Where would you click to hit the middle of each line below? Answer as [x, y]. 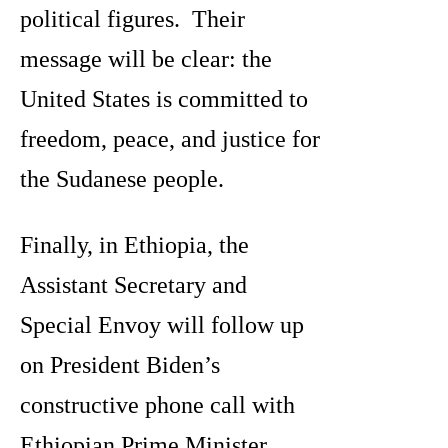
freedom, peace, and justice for [170, 139]
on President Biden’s [120, 365]
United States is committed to [164, 99]
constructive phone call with [157, 405]
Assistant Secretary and [133, 285]
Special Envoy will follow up [162, 325]
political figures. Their [132, 19]
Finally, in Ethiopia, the [134, 245]
